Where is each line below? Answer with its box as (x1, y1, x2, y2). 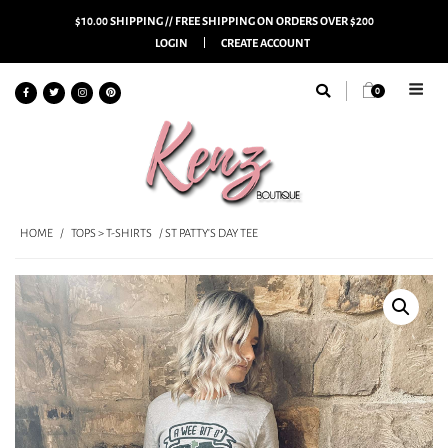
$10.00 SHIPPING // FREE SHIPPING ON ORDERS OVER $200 (74, 12, 374, 29)
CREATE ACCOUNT (220, 34, 310, 51)
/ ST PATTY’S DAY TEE (157, 224, 258, 241)
